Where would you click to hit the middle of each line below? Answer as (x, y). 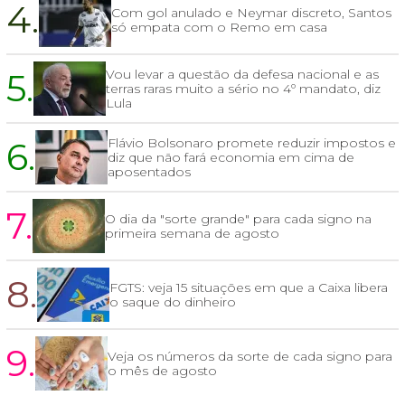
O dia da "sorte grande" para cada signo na (238, 219)
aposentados (149, 172)
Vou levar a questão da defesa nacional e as (242, 75)
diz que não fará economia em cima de (231, 158)
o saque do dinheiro (173, 302)
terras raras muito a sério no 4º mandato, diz (243, 89)
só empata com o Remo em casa (219, 28)
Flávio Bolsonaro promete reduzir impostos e (252, 143)
